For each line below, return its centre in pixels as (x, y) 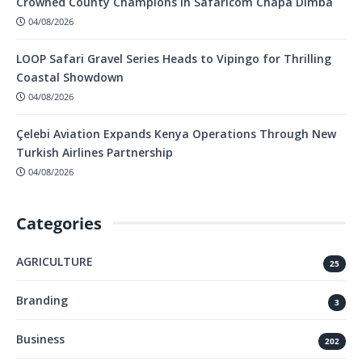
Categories (59, 223)
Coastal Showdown (70, 78)
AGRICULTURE (55, 261)
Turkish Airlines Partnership (95, 152)
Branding (42, 300)
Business (40, 339)
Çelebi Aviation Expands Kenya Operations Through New (176, 133)
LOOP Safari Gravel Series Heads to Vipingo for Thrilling (174, 59)
